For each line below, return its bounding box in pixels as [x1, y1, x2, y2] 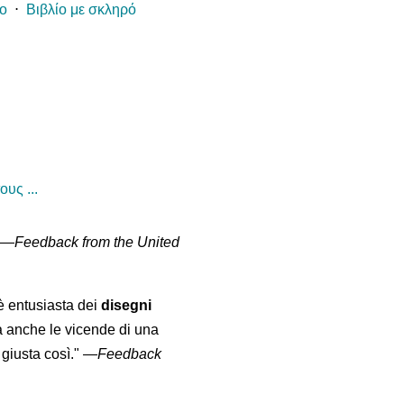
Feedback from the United [14, 234, 180, 251]
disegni [101, 298, 152, 314]
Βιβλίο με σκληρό [26, 2, 137, 18]
